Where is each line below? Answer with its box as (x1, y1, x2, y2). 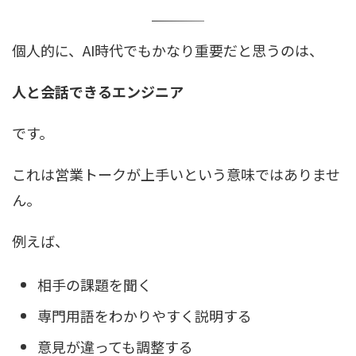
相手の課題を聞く (37, 274, 152, 296)
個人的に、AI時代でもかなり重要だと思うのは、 (12, 39, 323, 60)
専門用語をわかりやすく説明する (37, 305, 252, 327)
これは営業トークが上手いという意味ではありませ (12, 163, 340, 184)
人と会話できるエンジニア (12, 80, 184, 102)
